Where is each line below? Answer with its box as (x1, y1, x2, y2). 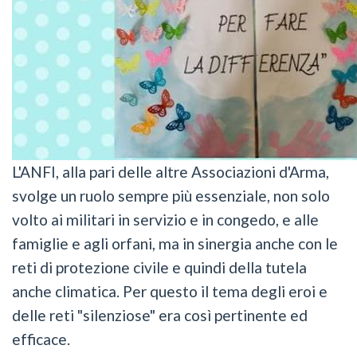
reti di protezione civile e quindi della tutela (12, 258, 307, 277)
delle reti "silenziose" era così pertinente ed (12, 306, 308, 325)
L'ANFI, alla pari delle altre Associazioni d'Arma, (12, 163, 329, 182)
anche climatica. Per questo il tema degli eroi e (12, 282, 328, 301)
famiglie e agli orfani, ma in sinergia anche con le (12, 234, 338, 253)
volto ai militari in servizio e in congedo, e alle (12, 210, 319, 229)
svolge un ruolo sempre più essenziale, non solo (12, 186, 330, 206)
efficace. (12, 330, 70, 349)
